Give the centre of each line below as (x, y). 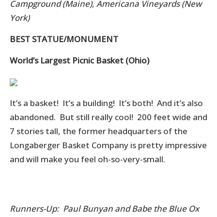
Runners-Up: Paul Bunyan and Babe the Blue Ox (104, 208)
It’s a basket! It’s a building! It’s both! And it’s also (106, 103)
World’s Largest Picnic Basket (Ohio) (79, 60)
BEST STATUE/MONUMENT (64, 39)
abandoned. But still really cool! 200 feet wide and (108, 117)
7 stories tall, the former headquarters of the (99, 131)
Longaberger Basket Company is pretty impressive (108, 145)
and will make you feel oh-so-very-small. (88, 159)
